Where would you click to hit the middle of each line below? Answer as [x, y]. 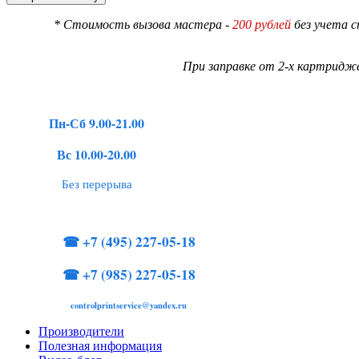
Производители [81, 331]
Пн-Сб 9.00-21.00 [97, 123]
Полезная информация [100, 345]
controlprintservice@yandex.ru [129, 305]
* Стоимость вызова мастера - [143, 24]
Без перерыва [97, 184]
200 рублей [262, 24]
